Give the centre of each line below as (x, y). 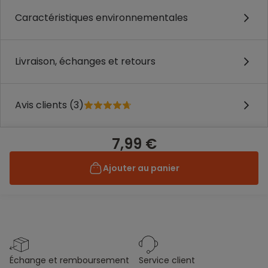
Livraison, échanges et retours (85, 61)
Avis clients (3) (49, 105)
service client (169, 260)
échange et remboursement (71, 260)
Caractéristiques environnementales (101, 18)
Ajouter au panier (141, 168)
